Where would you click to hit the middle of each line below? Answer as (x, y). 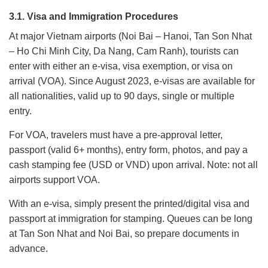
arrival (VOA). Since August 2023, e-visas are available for (132, 81)
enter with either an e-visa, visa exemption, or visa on (121, 66)
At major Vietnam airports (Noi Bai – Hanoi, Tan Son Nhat (130, 36)
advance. (28, 248)
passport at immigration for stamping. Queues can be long (131, 218)
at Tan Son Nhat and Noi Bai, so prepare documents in (124, 233)
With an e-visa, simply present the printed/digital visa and (129, 203)
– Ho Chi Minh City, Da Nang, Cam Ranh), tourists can (124, 51)
